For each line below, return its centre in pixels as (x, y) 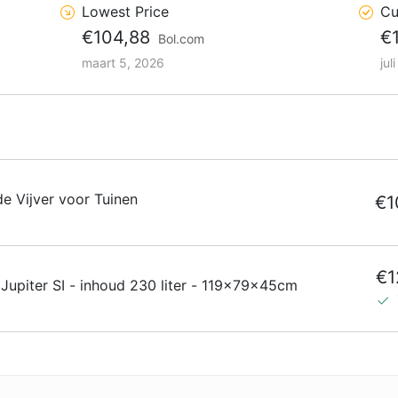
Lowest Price (125, 11)
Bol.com (181, 38)
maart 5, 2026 (123, 62)
